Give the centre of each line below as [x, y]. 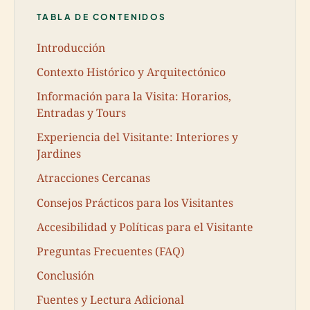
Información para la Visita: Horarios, [134, 96]
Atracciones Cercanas [93, 178]
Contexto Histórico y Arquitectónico [131, 72]
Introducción [71, 47]
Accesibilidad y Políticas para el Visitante [145, 227]
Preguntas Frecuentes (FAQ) [111, 251]
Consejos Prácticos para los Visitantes [135, 202]
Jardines [59, 154]
